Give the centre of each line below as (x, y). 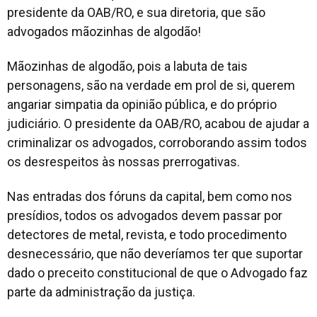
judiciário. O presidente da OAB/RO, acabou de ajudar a (158, 123)
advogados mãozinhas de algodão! (104, 31)
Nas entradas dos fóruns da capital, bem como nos (150, 196)
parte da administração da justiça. (101, 292)
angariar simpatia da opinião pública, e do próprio (142, 104)
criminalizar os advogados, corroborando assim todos (157, 142)
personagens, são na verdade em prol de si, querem (151, 85)
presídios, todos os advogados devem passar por (145, 215)
